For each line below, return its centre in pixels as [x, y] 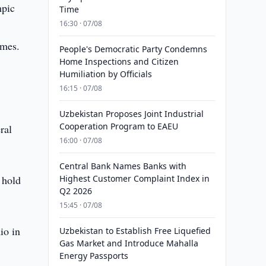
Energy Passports [94, 256]
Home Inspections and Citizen [119, 61]
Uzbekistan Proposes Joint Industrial [131, 114]
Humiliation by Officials [105, 74]
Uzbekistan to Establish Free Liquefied [135, 231]
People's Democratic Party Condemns [133, 49]
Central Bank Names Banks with [123, 166]
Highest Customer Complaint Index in [134, 178]
